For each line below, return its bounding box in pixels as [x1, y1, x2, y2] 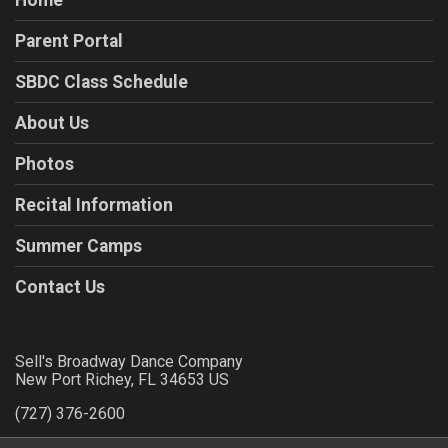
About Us [15, 113, 89, 134]
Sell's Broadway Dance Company [15, 352, 243, 372]
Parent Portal [15, 31, 123, 52]
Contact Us [15, 277, 105, 298]
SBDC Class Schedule [15, 72, 188, 93]
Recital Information [15, 195, 173, 216]
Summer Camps [15, 236, 142, 257]
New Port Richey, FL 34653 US [15, 370, 229, 390]
